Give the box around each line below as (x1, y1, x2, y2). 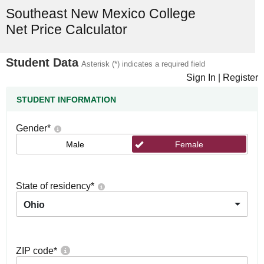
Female (175, 140, 203, 149)
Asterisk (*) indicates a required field (81, 60, 205, 68)
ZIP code (16, 246, 54, 256)
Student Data (6, 56, 78, 69)
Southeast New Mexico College (6, 6, 196, 21)
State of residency (16, 181, 91, 191)
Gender (16, 123, 47, 133)
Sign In (186, 72, 216, 82)
